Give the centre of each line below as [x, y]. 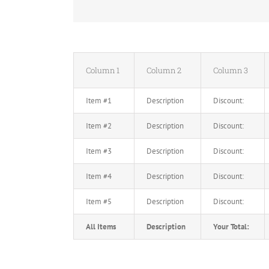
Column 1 [103, 71]
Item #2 [99, 126]
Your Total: [231, 227]
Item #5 [99, 202]
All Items [101, 227]
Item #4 [99, 177]
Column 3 [231, 71]
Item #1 [99, 101]
